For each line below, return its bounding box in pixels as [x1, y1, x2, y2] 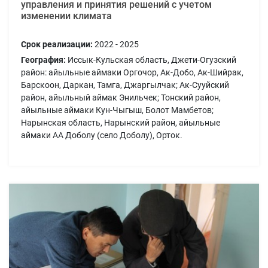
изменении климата [21, 10, 112, 22]
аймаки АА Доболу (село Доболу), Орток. [21, 130, 182, 140]
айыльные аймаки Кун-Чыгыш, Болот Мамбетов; [21, 105, 214, 115]
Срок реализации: [21, 39, 93, 49]
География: [21, 54, 66, 65]
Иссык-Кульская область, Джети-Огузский [66, 54, 236, 65]
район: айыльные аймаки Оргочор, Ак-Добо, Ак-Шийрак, [21, 67, 243, 77]
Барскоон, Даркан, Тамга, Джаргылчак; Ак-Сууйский [21, 80, 229, 90]
